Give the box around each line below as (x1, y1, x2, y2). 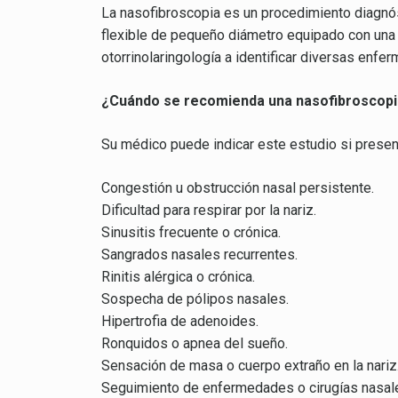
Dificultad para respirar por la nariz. (101, 202, 316, 219)
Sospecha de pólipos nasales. (101, 291, 289, 307)
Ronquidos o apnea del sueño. (101, 335, 288, 352)
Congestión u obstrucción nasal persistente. (101, 179, 374, 196)
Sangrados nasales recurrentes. (101, 246, 298, 263)
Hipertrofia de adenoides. (101, 313, 259, 330)
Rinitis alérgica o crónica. (101, 268, 255, 285)
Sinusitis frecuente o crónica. (101, 224, 281, 241)
